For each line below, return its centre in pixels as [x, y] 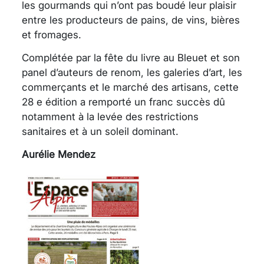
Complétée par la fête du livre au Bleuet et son [131, 58]
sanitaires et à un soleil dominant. [100, 132]
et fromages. [52, 35]
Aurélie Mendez [59, 155]
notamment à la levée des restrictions [110, 117]
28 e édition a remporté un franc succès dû [123, 102]
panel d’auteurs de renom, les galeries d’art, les [132, 73]
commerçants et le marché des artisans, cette [130, 88]
